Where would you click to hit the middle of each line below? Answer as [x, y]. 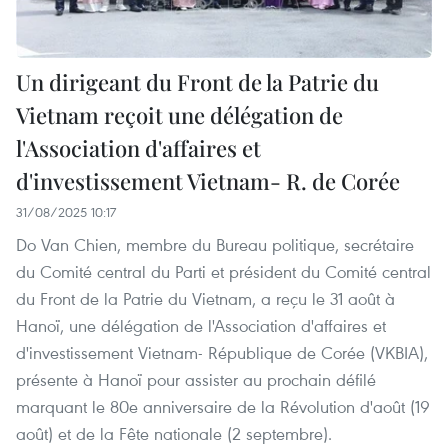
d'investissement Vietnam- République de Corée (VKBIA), [222, 352]
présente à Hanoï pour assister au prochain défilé [196, 379]
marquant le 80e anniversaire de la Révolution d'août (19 [223, 406]
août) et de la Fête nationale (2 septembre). [174, 433]
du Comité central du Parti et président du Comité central [223, 271]
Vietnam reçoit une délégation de [179, 114]
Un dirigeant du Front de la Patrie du [197, 81]
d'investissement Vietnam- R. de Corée [208, 180]
